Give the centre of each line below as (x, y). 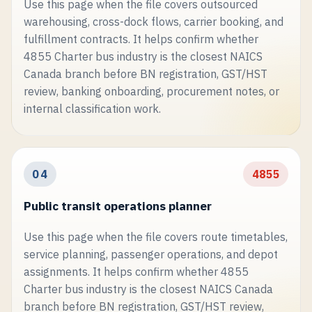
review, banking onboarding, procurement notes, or (151, 92)
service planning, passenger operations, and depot (150, 254)
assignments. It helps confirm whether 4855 (136, 271)
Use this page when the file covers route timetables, (155, 236)
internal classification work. (92, 109)
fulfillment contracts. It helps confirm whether (141, 39)
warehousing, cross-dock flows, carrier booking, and (153, 22)
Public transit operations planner (117, 206)
